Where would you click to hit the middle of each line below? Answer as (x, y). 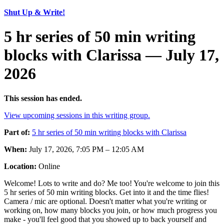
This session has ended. (43, 98)
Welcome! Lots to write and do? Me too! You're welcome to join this (112, 183)
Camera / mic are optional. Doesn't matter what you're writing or (105, 201)
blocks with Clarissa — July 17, (111, 55)
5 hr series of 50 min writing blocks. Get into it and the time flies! (106, 192)
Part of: (17, 132)
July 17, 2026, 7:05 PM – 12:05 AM (85, 149)
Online (48, 166)
